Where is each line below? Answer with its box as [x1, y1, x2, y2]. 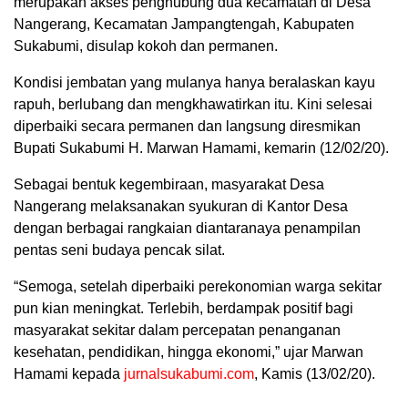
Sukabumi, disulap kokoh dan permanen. [14, 38, 278, 55]
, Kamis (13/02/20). [254, 366, 375, 382]
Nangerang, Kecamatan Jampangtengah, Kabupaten [14, 16, 354, 33]
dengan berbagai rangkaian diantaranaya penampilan [14, 220, 361, 237]
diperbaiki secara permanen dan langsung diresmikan [14, 118, 361, 135]
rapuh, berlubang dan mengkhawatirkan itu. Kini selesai [14, 97, 372, 113]
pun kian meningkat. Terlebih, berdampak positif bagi [14, 301, 353, 317]
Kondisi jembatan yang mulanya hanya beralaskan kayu [14, 75, 375, 91]
